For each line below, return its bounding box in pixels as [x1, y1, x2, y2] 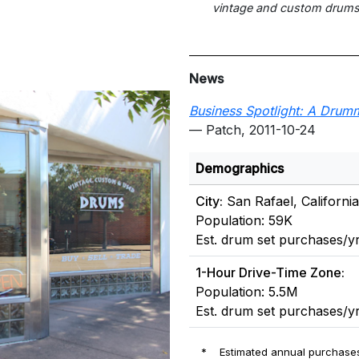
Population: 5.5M [196, 284, 298, 301]
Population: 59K [196, 212, 292, 229]
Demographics [196, 160, 284, 177]
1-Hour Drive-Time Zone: [196, 264, 345, 281]
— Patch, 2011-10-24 [189, 122, 316, 139]
